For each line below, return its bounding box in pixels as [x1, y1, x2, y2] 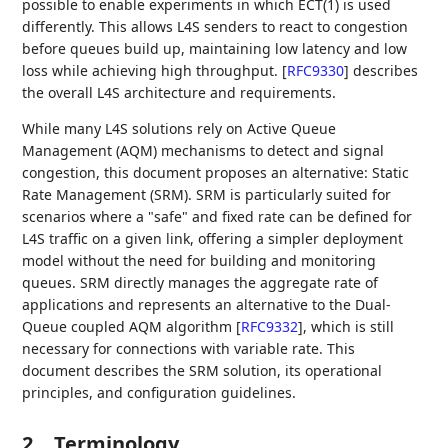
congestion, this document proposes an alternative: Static [22, 163, 410, 182]
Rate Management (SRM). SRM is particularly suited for [22, 185, 392, 204]
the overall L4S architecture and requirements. [22, 83, 337, 102]
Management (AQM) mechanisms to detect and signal [22, 141, 385, 160]
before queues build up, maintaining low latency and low [22, 39, 408, 58]
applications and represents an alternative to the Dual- [22, 295, 392, 314]
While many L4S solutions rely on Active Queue [22, 119, 337, 138]
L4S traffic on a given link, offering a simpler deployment [22, 229, 404, 248]
